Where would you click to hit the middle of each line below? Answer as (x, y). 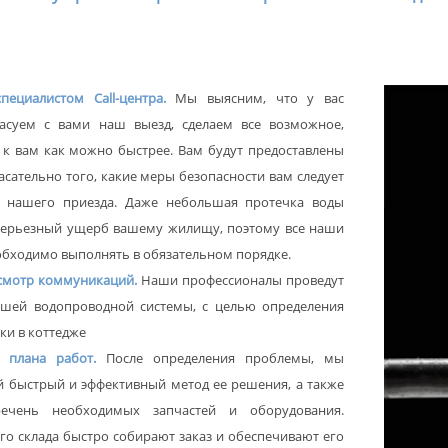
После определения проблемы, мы (225, 358)
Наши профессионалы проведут (242, 280)
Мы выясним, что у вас (255, 98)
